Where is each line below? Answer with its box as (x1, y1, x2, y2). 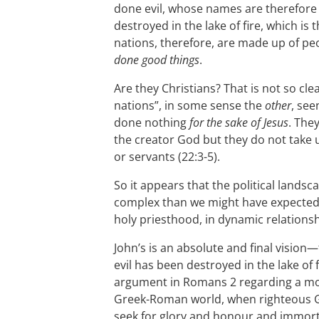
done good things (114, 52, 199, 68)
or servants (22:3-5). (114, 149, 220, 164)
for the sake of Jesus (189, 115, 288, 130)
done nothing (114, 115, 189, 130)
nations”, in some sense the (114, 98, 265, 113)
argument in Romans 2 (114, 274, 236, 290)
